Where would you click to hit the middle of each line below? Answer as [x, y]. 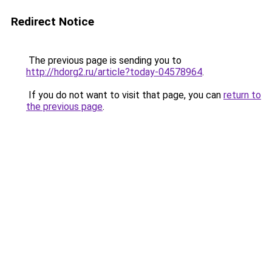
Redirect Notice [53, 22]
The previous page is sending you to [104, 60]
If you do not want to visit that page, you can [125, 95]
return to [242, 95]
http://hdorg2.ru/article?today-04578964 [114, 72]
